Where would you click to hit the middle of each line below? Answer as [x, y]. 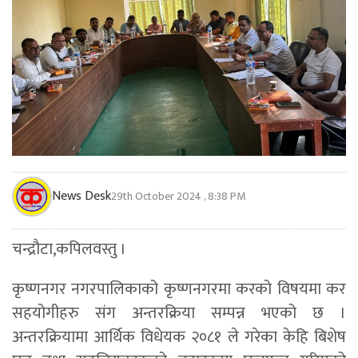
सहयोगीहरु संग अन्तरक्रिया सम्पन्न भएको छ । [179, 313]
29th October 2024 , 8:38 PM [178, 196]
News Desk [82, 196]
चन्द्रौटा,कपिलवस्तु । [69, 249]
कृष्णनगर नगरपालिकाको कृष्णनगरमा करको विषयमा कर [179, 289]
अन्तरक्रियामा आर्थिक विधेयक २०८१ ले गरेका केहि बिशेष [179, 337]
